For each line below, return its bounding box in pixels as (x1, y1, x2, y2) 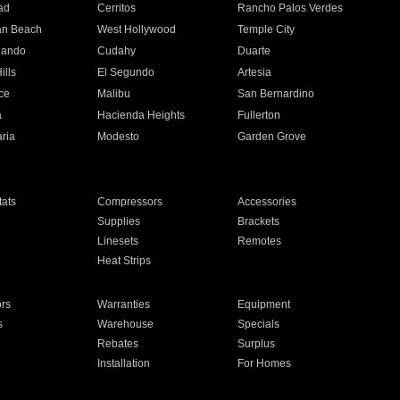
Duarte (237, 45, 271, 57)
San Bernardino (237, 87, 315, 100)
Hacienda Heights (96, 109, 185, 121)
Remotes (237, 235, 282, 247)
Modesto (96, 130, 139, 143)
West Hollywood (96, 23, 176, 36)
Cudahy (96, 45, 136, 57)
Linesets (96, 235, 138, 247)
